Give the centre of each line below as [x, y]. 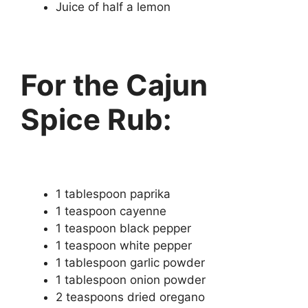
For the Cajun [114, 85]
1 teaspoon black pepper [123, 228]
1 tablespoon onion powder [131, 279]
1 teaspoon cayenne [111, 211]
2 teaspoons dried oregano [130, 297]
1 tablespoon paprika [113, 194]
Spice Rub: [96, 119]
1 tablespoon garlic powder [130, 262]
